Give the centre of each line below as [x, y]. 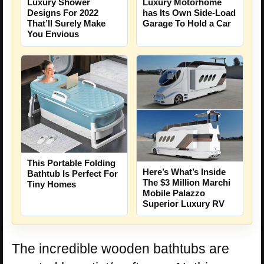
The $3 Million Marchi [187, 183]
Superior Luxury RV [184, 204]
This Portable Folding [71, 163]
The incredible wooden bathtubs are [121, 249]
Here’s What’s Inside [184, 172]
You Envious [53, 34]
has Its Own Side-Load [189, 13]
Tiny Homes [52, 184]
